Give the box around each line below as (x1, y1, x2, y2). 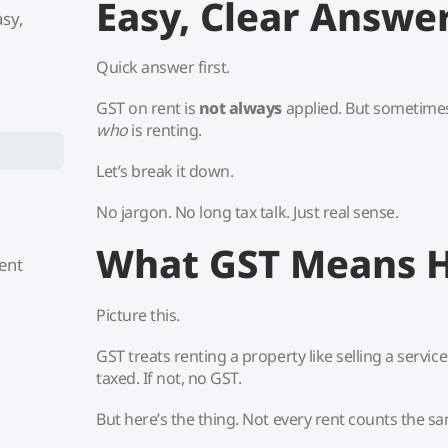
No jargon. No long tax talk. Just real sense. (96, 201, 399, 224)
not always (198, 96, 283, 119)
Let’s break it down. (96, 160, 234, 183)
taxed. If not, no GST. (96, 366, 242, 389)
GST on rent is (96, 96, 199, 119)
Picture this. (96, 303, 180, 326)
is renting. (127, 118, 202, 141)
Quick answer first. (96, 55, 230, 78)
